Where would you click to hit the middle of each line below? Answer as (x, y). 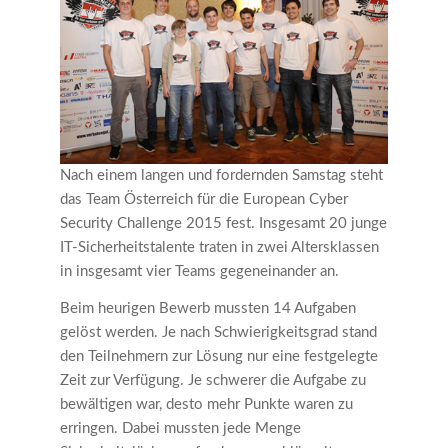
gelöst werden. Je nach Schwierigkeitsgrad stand (218, 332)
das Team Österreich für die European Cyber (204, 199)
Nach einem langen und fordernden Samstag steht (221, 175)
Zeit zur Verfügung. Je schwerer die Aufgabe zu (213, 380)
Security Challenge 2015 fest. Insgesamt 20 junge (223, 223)
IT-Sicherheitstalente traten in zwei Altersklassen (219, 247)
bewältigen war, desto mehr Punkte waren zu (206, 404)
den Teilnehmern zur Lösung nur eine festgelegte (219, 356)
